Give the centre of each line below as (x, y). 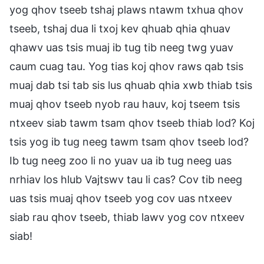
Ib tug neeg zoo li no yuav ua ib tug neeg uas (121, 160)
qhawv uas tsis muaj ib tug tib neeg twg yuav (121, 47)
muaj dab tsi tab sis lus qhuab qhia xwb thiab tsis (131, 85)
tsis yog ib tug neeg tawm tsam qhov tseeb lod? (129, 141)
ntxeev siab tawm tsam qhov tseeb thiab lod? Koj (132, 123)
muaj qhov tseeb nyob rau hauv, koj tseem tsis (125, 104)
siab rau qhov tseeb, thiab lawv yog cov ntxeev (127, 217)
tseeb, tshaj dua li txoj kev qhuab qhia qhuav (120, 28)
